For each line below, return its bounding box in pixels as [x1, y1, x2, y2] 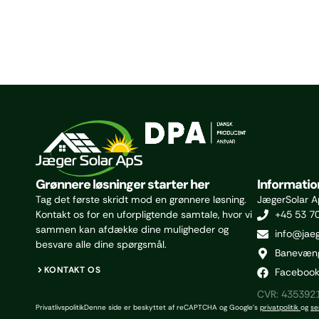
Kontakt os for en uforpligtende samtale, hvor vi [36, 208, 252, 221]
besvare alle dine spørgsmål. [36, 238, 167, 251]
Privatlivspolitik [36, 303, 84, 313]
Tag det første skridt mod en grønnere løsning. [36, 193, 246, 206]
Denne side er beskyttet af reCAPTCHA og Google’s [84, 303, 260, 313]
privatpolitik [260, 303, 298, 313]
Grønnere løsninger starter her [36, 176, 209, 194]
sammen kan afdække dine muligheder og [36, 223, 229, 236]
